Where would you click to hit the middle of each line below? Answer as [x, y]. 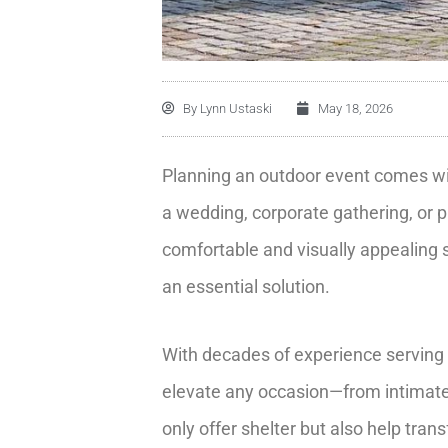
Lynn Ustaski [234, 108]
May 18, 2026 [355, 108]
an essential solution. [246, 286]
